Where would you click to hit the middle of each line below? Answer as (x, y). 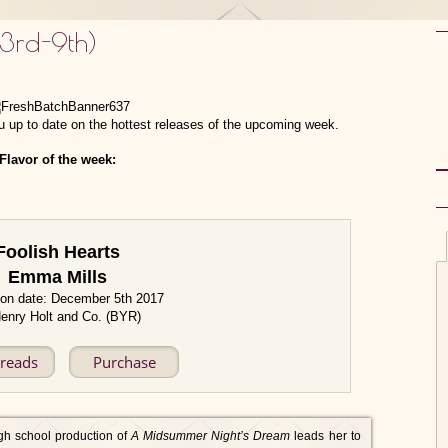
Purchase (124, 362)
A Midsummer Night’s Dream (211, 436)
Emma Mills (57, 277)
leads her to (325, 436)
